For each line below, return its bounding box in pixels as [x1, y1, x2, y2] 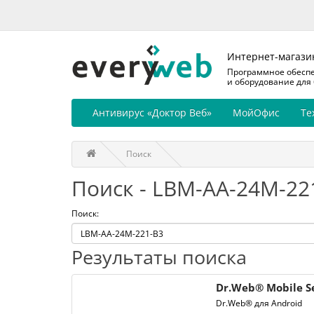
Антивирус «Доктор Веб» [93, 106, 212, 120]
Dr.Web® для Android [215, 297, 302, 310]
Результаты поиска [71, 244, 247, 271]
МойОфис [233, 106, 280, 120]
